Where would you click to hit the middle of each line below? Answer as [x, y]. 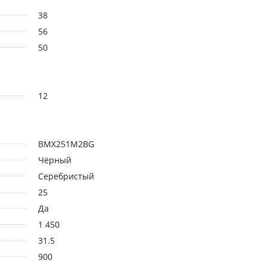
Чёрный [55, 160]
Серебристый [66, 176]
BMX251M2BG [66, 144]
